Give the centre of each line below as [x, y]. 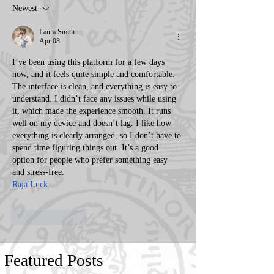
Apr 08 [50, 41]
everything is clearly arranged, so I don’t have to [98, 136]
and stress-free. [38, 172]
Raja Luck [30, 185]
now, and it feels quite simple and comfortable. [95, 75]
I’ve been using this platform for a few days [90, 62]
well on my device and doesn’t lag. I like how [93, 124]
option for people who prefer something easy [91, 160]
